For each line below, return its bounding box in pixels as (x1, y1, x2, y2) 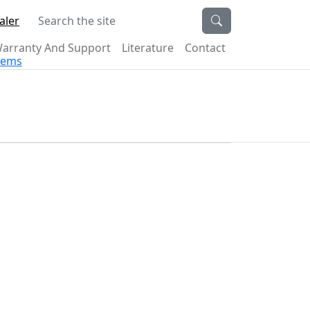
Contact (185, 40, 226, 55)
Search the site (30, 8, 107, 23)
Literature (122, 40, 174, 55)
